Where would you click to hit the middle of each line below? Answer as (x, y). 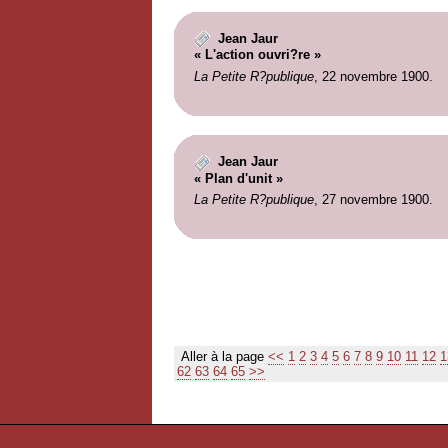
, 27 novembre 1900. (373, 200)
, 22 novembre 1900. (373, 76)
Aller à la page (222, 357)
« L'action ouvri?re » (257, 55)
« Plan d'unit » (238, 178)
